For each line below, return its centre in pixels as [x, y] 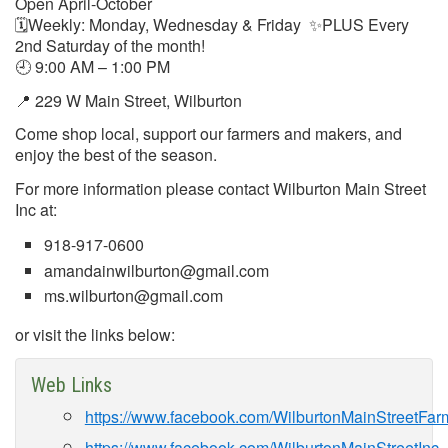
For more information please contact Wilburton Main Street [220, 189]
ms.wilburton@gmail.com [133, 296]
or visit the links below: [95, 335]
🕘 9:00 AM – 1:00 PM [92, 66]
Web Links [71, 384]
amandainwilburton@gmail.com [156, 270]
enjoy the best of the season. [116, 155]
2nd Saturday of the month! [114, 45]
